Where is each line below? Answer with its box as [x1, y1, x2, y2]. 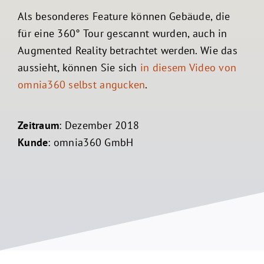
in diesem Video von [140, 61, 237, 74]
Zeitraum [17, 118, 60, 132]
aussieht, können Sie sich [17, 61, 141, 74]
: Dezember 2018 [59, 118, 140, 132]
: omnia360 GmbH [48, 136, 134, 149]
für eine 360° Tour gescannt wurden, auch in [17, 27, 227, 40]
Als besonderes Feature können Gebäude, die [17, 9, 230, 23]
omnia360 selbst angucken [17, 78, 146, 91]
